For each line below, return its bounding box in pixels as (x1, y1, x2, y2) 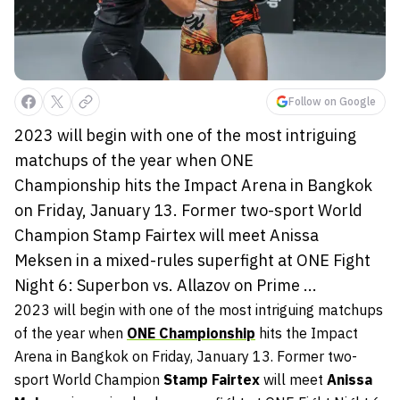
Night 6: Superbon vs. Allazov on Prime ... (14, 274, 317, 296)
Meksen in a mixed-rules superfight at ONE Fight (14, 249, 371, 271)
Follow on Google (288, 94, 376, 108)
